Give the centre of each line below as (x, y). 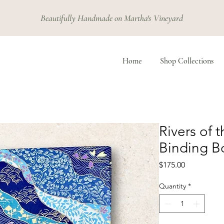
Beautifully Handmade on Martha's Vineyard (112, 18)
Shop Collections (187, 61)
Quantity (172, 186)
